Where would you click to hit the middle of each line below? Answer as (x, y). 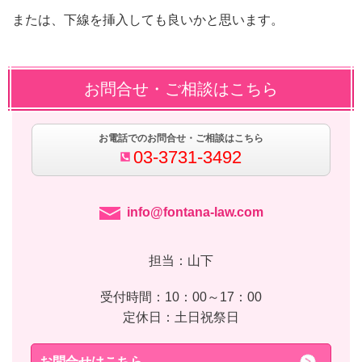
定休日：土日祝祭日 (181, 318)
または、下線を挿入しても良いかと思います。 (148, 19)
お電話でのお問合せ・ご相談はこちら (181, 138)
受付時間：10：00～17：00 (181, 297)
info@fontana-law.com (195, 213)
